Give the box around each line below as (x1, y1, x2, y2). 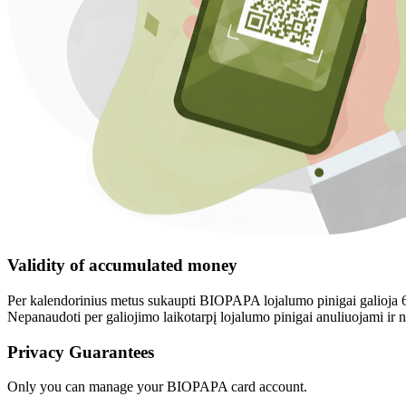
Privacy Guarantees (7, 342, 154, 362)
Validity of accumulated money (7, 256, 237, 275)
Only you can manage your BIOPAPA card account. (7, 379, 307, 395)
